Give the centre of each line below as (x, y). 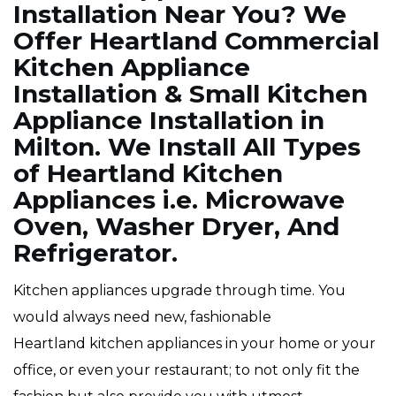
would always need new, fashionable (142, 317)
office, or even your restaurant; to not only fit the (187, 370)
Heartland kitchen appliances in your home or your (194, 343)
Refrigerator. (95, 253)
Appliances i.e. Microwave (179, 200)
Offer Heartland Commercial (196, 41)
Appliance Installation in (169, 120)
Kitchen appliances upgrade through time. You (179, 290)
